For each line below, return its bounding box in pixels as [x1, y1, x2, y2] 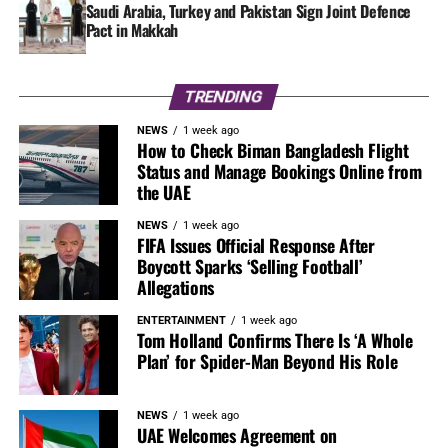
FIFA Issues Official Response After [136, 232, 375, 259]
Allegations [136, 274, 214, 301]
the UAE [136, 179, 191, 206]
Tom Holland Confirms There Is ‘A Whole [136, 327, 413, 354]
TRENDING [183, 87, 266, 107]
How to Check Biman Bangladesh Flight [136, 137, 409, 164]
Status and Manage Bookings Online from [136, 158, 422, 185]
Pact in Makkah [85, 18, 179, 43]
